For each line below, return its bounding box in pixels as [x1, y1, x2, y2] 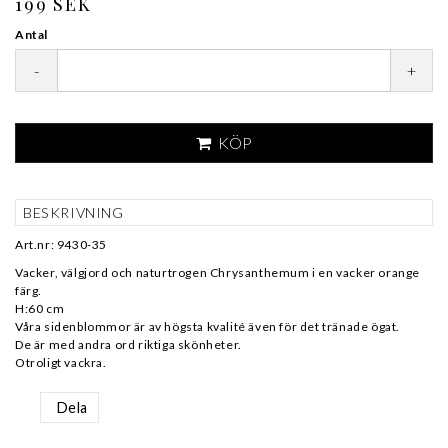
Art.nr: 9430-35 [15, 237, 107, 252]
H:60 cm [15, 301, 65, 316]
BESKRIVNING [23, 204, 124, 221]
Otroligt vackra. [15, 355, 107, 370]
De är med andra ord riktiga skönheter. [15, 337, 242, 352]
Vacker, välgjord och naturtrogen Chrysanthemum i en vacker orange [15, 265, 421, 280]
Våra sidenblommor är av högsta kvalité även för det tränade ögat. [15, 319, 400, 334]
